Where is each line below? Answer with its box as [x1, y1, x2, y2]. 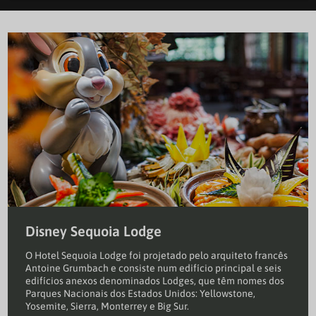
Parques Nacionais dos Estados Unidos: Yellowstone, [25, 288, 255, 300]
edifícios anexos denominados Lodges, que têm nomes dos [25, 275, 284, 287]
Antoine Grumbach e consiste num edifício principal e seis [25, 262, 281, 274]
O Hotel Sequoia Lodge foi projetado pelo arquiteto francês [25, 250, 288, 262]
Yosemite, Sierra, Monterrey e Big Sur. [25, 300, 189, 312]
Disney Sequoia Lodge [25, 223, 162, 240]
